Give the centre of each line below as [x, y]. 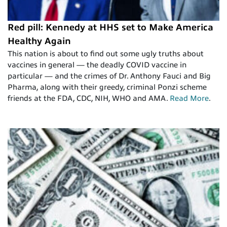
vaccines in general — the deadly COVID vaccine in [97, 65]
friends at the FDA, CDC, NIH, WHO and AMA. [89, 98]
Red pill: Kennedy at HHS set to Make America [110, 27]
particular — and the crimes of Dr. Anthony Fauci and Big [109, 76]
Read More [189, 98]
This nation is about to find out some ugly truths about [106, 53]
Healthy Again [39, 41]
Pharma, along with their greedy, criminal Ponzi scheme [107, 87]
